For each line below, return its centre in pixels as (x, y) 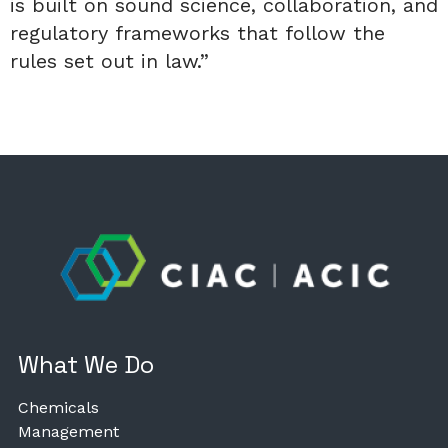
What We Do (86, 364)
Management (68, 431)
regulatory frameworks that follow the (197, 32)
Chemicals (58, 407)
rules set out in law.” (113, 60)
